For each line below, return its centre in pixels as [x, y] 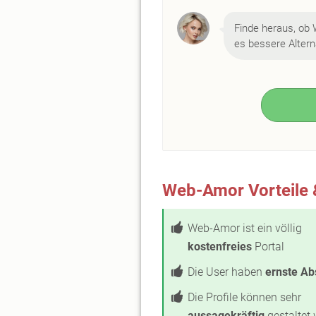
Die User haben [226, 272]
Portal [268, 247]
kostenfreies [220, 247]
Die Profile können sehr [244, 297]
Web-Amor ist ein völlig [245, 228]
